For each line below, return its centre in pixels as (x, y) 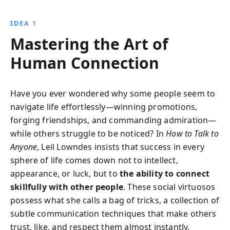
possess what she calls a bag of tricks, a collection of (115, 200)
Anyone (24, 147)
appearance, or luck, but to (65, 174)
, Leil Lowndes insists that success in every (121, 147)
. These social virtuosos (169, 187)
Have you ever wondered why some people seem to (113, 93)
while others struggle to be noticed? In (88, 133)
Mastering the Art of (89, 44)
